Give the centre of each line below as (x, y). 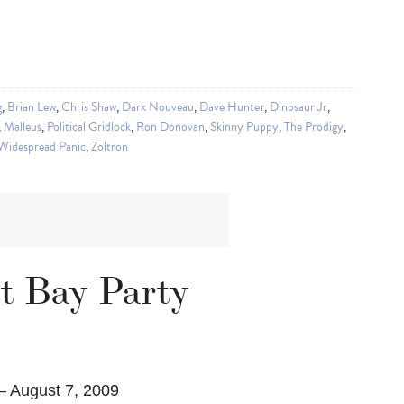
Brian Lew (32, 107)
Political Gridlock (89, 127)
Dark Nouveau (158, 107)
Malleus (23, 127)
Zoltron (110, 147)
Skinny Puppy (244, 127)
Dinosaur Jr (298, 107)
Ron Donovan (170, 127)
